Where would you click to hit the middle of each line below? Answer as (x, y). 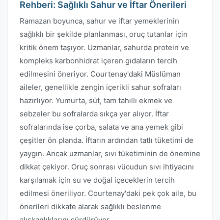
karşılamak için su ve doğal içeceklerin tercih (97, 180)
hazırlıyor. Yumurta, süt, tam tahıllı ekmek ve (96, 100)
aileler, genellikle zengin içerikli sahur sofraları (100, 87)
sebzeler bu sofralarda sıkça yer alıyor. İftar (94, 114)
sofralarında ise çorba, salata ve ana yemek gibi (101, 127)
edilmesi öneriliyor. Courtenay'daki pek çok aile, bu (108, 193)
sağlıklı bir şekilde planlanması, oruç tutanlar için (104, 34)
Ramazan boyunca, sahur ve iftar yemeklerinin (99, 21)
